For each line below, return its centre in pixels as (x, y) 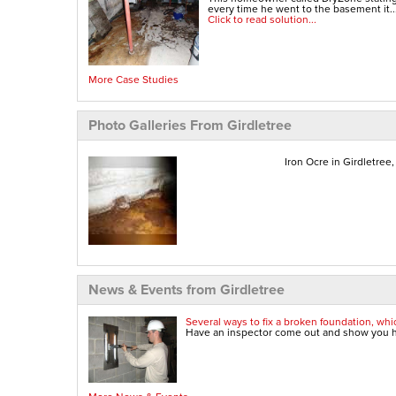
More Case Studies (133, 79)
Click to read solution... (262, 19)
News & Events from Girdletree (187, 289)
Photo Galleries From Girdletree (190, 125)
